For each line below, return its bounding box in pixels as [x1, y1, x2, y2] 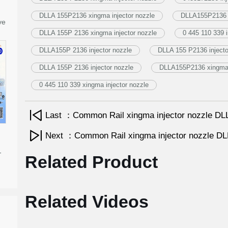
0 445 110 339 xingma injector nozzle [39, 81, 149, 89]
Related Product [24, 152, 158, 172]
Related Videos [24, 192, 149, 211]
